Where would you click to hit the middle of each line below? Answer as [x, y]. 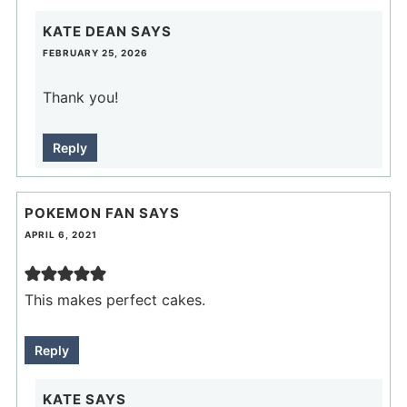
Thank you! [80, 97]
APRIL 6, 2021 [60, 234]
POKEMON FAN [79, 213]
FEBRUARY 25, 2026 [95, 52]
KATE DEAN [84, 31]
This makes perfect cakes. [114, 299]
